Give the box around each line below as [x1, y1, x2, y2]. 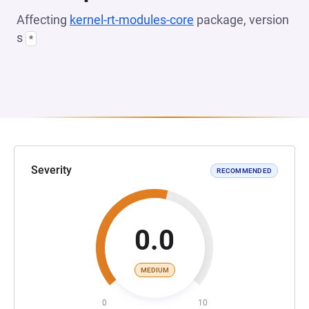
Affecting [17, 12, 70, 27]
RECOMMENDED [217, 166, 272, 175]
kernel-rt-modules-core [70, 12, 194, 27]
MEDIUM [140, 266, 169, 274]
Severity [31, 163, 72, 177]
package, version [194, 12, 289, 27]
